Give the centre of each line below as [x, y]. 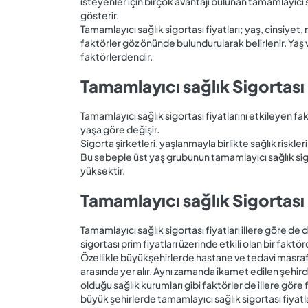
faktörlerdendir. [117, 56]
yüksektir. [103, 170]
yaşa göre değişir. [120, 129]
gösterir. [100, 15]
